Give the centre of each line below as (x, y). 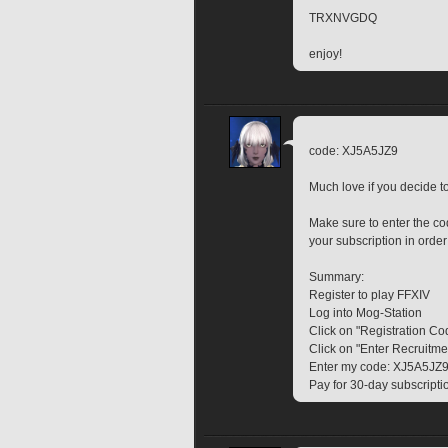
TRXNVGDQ (343, 18)
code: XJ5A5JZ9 (353, 150)
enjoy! (325, 54)
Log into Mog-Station (365, 312)
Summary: (336, 276)
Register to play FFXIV (369, 294)
